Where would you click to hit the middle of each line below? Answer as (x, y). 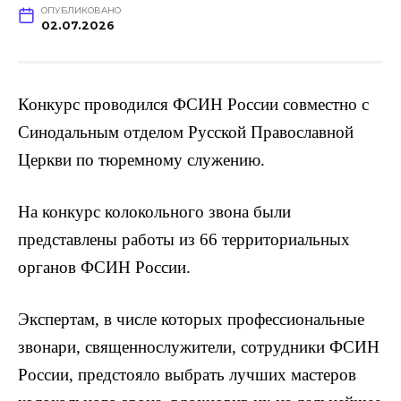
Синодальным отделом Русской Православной (186, 132)
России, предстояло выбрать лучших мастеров (187, 375)
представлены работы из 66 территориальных (184, 240)
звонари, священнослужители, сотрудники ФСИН (199, 347)
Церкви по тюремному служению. (141, 159)
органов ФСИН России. (104, 268)
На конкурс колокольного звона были (154, 212)
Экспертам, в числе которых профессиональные (191, 320)
